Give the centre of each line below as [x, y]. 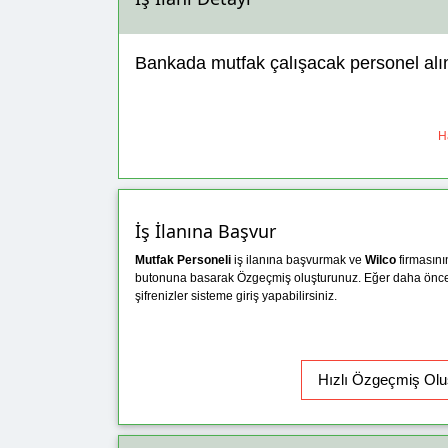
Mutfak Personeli [183, 259]
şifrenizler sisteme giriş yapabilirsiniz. [236, 295]
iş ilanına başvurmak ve [298, 259]
